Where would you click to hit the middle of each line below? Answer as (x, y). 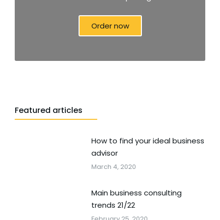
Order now (110, 26)
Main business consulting (136, 192)
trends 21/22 (113, 205)
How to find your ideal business (148, 140)
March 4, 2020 (113, 166)
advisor (104, 153)
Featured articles (49, 110)
